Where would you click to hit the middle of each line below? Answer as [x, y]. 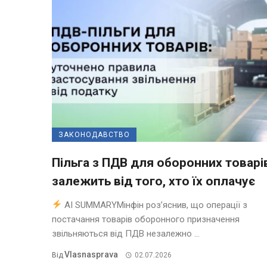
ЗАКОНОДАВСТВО [94, 134]
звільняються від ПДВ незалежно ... [126, 233]
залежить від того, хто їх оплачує [153, 181]
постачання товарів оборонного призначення [146, 219]
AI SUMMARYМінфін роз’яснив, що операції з [155, 205]
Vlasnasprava [91, 254]
